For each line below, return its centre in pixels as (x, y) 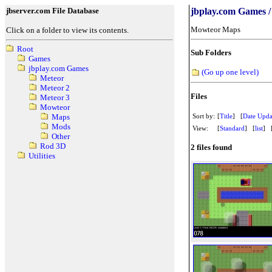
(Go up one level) (230, 72)
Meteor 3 (55, 98)
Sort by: (204, 116)
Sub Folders (211, 53)
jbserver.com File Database (53, 11)
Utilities (42, 156)
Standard (232, 128)
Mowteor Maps (216, 30)
